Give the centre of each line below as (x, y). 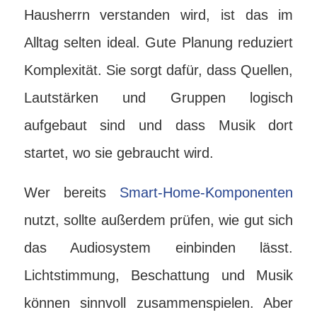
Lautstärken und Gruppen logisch (158, 98)
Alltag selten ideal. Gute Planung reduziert (158, 42)
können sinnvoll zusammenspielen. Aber (158, 303)
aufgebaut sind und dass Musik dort (158, 125)
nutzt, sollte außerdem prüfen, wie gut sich (158, 220)
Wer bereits (72, 192)
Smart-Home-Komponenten (207, 192)
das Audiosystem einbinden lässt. (158, 248)
